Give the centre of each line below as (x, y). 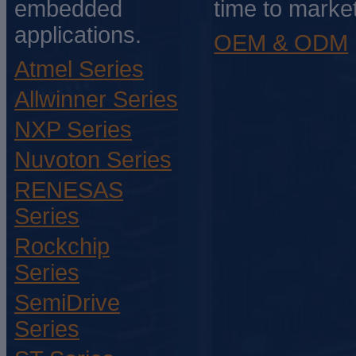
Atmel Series (79, 70)
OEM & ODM (281, 43)
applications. (78, 35)
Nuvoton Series (93, 160)
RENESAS (69, 190)
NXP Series (73, 130)
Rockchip (62, 247)
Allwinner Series (96, 100)
